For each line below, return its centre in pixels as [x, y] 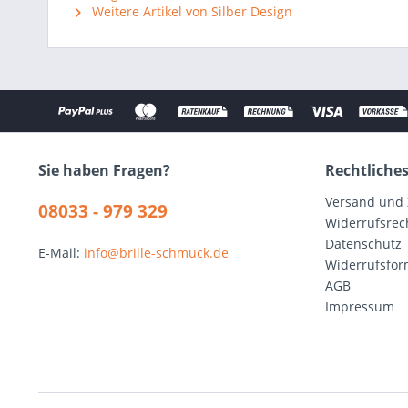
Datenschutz [363, 244]
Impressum [360, 306]
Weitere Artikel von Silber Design [190, 11]
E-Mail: [61, 253]
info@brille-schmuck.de [156, 253]
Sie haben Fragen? [104, 170]
